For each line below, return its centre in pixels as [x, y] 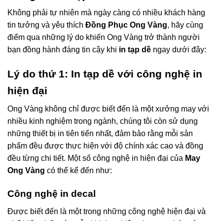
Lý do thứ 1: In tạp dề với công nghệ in [105, 74]
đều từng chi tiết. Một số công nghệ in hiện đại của [96, 158]
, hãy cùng [185, 25]
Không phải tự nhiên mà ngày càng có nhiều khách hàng [106, 13]
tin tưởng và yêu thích [45, 25]
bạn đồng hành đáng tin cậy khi [63, 50]
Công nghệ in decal [52, 194]
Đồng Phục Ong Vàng [125, 25]
